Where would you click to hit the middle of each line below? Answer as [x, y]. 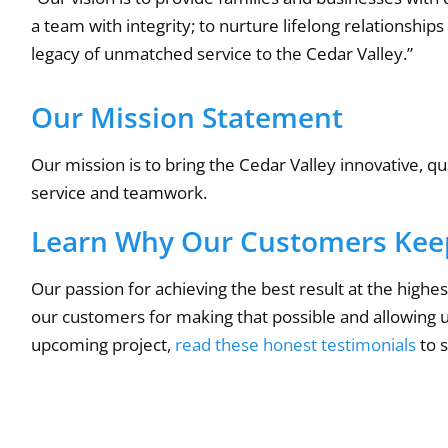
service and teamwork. [119, 192]
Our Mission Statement [187, 116]
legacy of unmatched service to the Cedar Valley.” [222, 54]
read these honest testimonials [296, 344]
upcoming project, [103, 344]
